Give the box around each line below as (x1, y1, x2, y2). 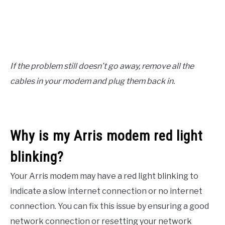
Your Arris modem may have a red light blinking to (10, 171, 198, 181)
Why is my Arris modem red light (10, 127, 203, 144)
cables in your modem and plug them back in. (10, 76, 175, 86)
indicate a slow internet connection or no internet (10, 186, 202, 196)
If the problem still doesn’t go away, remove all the (10, 61, 194, 71)
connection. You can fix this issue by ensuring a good (10, 201, 209, 211)
